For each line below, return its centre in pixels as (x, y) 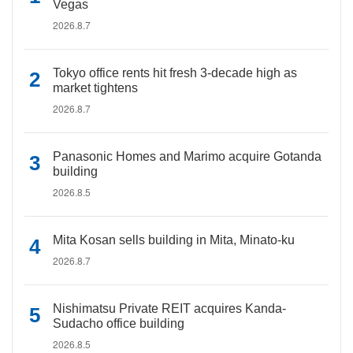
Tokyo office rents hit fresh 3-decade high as (175, 73)
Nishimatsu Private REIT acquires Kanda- (169, 308)
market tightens (95, 88)
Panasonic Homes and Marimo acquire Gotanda (187, 156)
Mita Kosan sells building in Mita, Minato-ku (174, 240)
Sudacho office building (119, 323)
